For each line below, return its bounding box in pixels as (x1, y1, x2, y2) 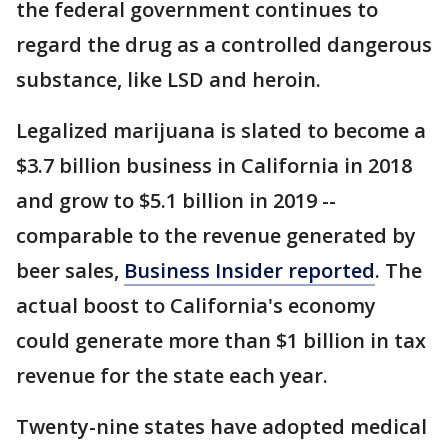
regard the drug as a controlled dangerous (16, 31, 432, 59)
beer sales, (16, 257, 124, 285)
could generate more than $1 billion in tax (16, 327, 426, 355)
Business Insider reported (124, 257, 375, 285)
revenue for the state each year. (16, 362, 328, 390)
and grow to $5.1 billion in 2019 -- (16, 187, 336, 215)
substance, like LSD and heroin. (16, 66, 321, 94)
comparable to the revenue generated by (16, 222, 416, 250)
